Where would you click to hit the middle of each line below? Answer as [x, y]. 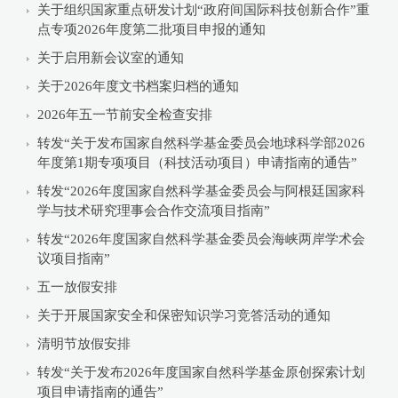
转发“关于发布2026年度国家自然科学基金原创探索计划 [201, 372]
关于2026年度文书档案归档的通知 [138, 86]
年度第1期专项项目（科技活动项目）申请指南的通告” [197, 162]
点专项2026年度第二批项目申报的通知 [151, 29]
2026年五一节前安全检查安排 [125, 114]
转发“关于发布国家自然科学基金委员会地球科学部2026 [201, 143]
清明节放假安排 [84, 343]
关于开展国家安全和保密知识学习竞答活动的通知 [184, 315]
